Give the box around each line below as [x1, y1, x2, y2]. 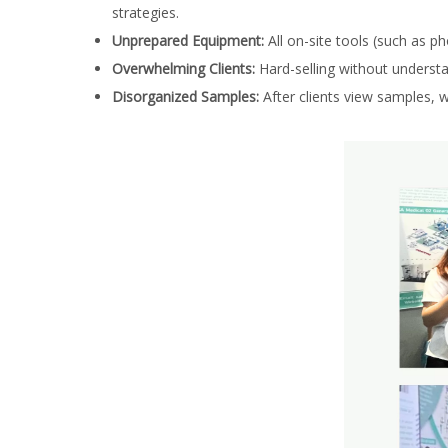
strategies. [112, 2, 179, 22]
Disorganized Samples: [112, 86, 259, 106]
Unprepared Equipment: [112, 30, 268, 50]
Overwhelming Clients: [112, 58, 255, 78]
